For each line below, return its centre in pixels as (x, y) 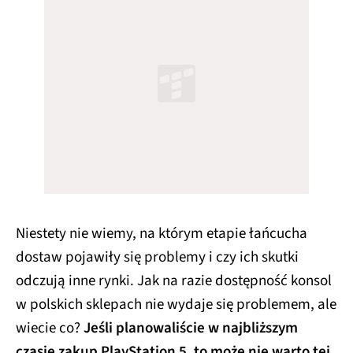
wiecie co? (50, 328)
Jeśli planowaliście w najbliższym (191, 328)
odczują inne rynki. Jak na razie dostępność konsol (174, 281)
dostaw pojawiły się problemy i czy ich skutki (157, 257)
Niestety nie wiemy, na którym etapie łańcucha (162, 233)
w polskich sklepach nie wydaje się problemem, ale (176, 304)
